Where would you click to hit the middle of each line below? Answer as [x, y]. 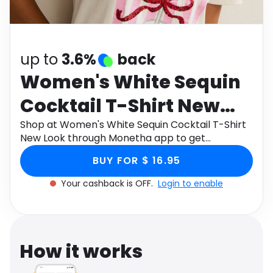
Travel [33, 35]
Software [39, 7]
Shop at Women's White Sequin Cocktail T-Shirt [133, 125]
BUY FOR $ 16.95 [136, 161]
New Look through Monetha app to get [113, 138]
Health [155, 7]
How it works [81, 252]
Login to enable [190, 183]
